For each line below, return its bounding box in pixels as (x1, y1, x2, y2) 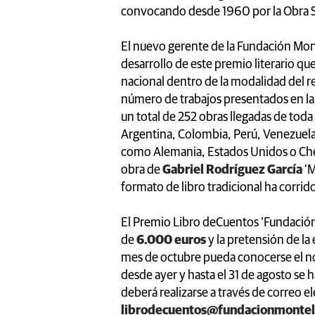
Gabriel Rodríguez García (162, 163, 302, 176)
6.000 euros (136, 233, 206, 247)
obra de (121, 163, 162, 176)
